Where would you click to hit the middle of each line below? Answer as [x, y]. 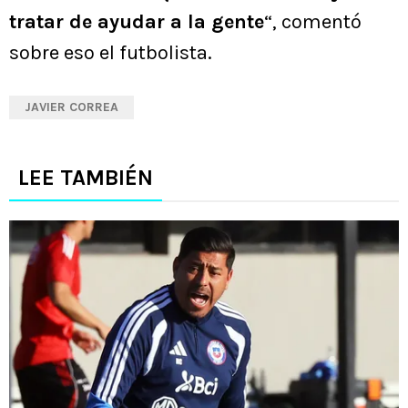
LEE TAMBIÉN [86, 177]
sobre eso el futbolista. [111, 52]
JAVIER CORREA [71, 107]
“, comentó [313, 21]
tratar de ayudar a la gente [137, 21]
